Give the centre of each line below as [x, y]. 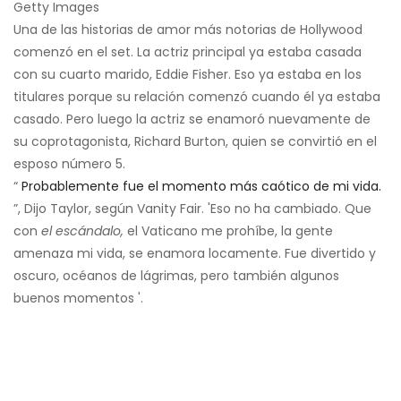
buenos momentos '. [78, 298]
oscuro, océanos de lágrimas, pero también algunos [176, 275]
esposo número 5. [69, 163]
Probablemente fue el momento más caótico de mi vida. [201, 186]
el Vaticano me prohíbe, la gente [228, 230]
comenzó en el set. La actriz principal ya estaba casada [188, 51]
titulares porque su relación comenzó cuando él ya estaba [197, 96]
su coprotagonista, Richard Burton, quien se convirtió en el [195, 141]
